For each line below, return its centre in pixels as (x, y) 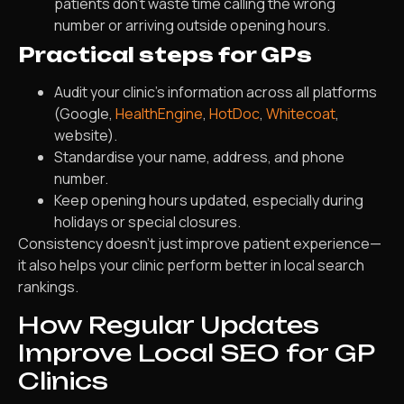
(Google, (85, 114)
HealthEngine (159, 114)
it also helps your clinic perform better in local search (191, 266)
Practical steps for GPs (165, 55)
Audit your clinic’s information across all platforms (216, 92)
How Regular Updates (169, 324)
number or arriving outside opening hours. (192, 26)
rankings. (48, 287)
